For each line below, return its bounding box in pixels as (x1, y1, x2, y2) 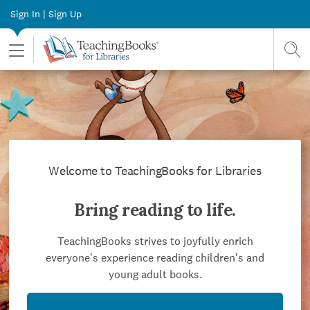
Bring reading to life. (74, 199, 236, 221)
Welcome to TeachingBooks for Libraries (48, 163, 262, 179)
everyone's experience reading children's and (46, 250, 264, 265)
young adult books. (108, 267, 202, 282)
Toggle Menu (8, 44, 71, 59)
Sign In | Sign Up (10, 8, 82, 20)
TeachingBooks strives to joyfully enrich (57, 234, 253, 248)
